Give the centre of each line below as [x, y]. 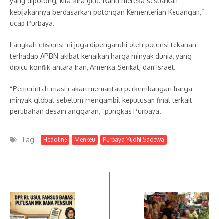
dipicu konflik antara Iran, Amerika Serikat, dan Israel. [93, 67]
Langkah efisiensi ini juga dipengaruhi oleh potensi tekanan [103, 45]
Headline [55, 139]
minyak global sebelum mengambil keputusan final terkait [101, 100]
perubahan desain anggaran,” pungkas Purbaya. [86, 111]
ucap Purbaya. [32, 23]
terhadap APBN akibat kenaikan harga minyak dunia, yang [101, 56]
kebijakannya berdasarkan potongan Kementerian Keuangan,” [107, 12]
